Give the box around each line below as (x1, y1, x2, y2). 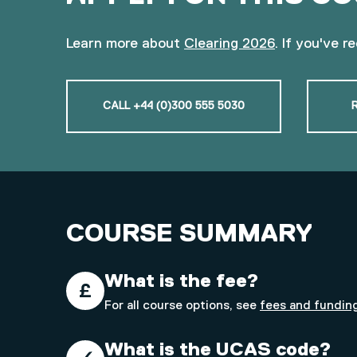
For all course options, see (104, 299, 260, 312)
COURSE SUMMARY (66, 221, 312, 247)
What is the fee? (104, 271, 259, 291)
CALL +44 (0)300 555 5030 (103, 100, 245, 112)
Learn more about (66, 36, 184, 51)
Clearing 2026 (184, 36, 275, 51)
